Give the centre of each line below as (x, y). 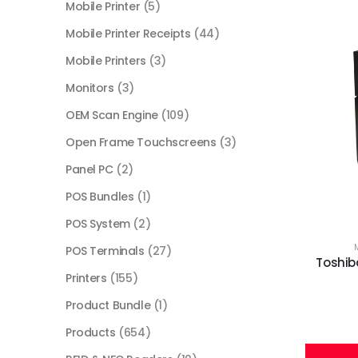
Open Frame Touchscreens (141, 143)
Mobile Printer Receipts (128, 34)
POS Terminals (105, 251)
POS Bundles (100, 197)
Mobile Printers (106, 61)
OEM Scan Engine (112, 115)
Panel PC (89, 170)
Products (91, 333)
